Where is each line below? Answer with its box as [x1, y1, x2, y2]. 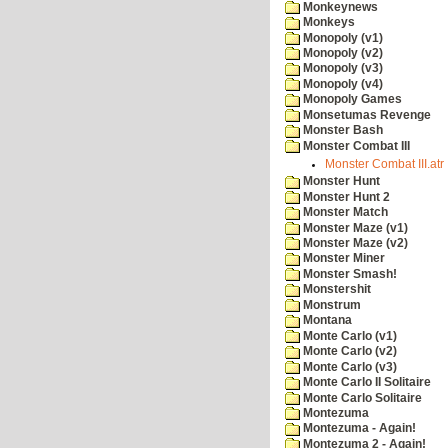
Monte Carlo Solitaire [300, 391, 422, 404]
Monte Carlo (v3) [300, 360, 397, 373]
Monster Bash [300, 124, 383, 137]
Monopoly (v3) [300, 62, 383, 75]
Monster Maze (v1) [300, 221, 408, 234]
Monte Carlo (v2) [300, 345, 397, 358]
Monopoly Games [300, 93, 402, 106]
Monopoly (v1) [300, 31, 383, 44]
